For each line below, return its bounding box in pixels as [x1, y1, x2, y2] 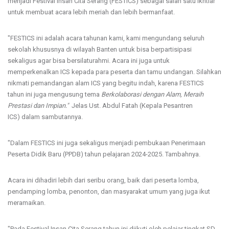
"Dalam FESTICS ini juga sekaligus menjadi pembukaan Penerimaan [8, 139, 205, 147]
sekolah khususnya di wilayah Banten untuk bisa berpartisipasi [8, 45, 192, 53]
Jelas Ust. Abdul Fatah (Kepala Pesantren [68, 101, 193, 109]
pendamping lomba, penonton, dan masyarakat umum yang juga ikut [8, 187, 210, 195]
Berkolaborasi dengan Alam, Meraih [101, 90, 203, 98]
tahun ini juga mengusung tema [8, 90, 101, 98]
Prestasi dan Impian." [8, 101, 68, 109]
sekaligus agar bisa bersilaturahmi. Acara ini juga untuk [8, 56, 170, 64]
